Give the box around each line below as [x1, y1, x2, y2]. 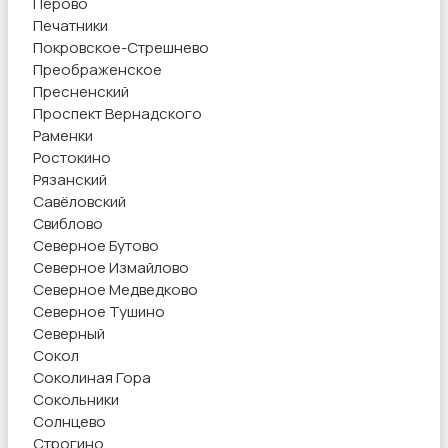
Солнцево [33, 410, 106, 432]
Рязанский [33, 168, 107, 190]
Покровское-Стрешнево [33, 36, 209, 58]
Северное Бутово [33, 234, 159, 256]
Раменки [33, 124, 93, 146]
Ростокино [33, 146, 111, 168]
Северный [33, 322, 105, 344]
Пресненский [33, 80, 129, 102]
